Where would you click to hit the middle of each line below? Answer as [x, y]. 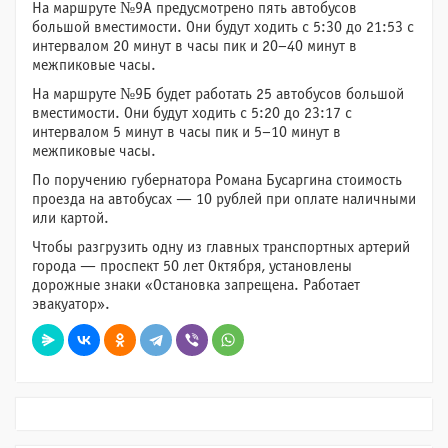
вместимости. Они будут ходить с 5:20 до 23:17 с [192, 113]
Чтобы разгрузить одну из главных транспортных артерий [221, 247]
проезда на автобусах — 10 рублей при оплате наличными [224, 199]
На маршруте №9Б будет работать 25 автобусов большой [218, 94]
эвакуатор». [71, 304]
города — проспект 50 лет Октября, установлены [192, 266]
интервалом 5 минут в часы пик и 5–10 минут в [186, 132]
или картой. [70, 218]
